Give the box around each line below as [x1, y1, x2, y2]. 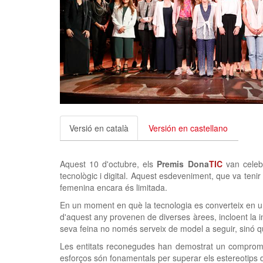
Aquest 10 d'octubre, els [60, 158, 157, 170]
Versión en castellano [149, 122, 228, 134]
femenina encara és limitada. [60, 181, 167, 193]
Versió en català [69, 122, 129, 134]
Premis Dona [157, 158, 209, 170]
